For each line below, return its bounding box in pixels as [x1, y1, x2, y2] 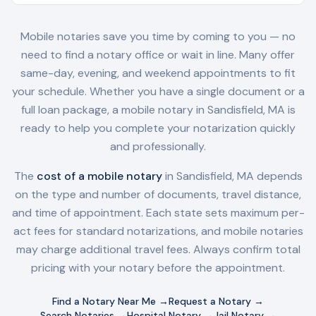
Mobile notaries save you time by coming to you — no [20, 29, 296, 44]
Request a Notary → [169, 295, 264, 308]
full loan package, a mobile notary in [20, 102, 207, 117]
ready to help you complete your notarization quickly [20, 121, 296, 135]
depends [253, 169, 303, 183]
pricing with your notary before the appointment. [31, 260, 285, 275]
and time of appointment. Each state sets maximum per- [11, 205, 305, 220]
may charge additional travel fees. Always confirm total [16, 242, 300, 257]
